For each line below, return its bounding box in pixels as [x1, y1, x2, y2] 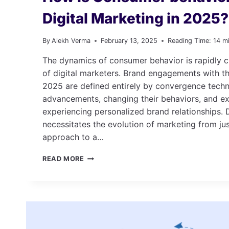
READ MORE [42, 155, 84, 163]
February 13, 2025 [101, 37, 158, 45]
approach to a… [42, 132, 104, 143]
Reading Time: [168, 37, 212, 45]
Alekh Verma [52, 37, 91, 45]
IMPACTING [83, 193, 125, 201]
